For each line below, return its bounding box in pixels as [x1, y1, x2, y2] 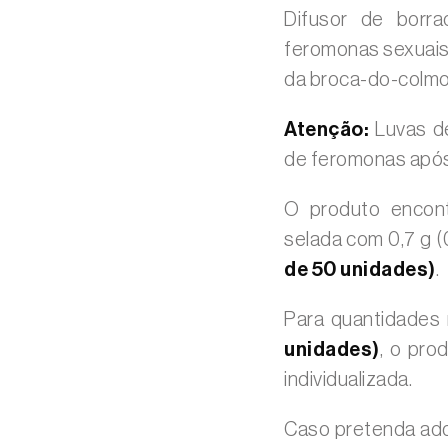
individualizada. [284, 370, 412, 390]
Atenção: [284, 120, 369, 140]
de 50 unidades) [284, 260, 436, 280]
